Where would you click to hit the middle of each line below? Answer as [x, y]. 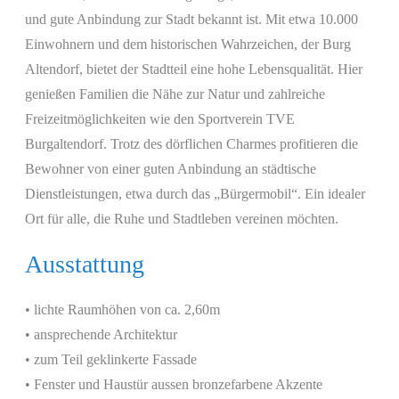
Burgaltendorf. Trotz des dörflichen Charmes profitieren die [191, 143]
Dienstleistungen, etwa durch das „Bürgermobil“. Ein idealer [195, 193]
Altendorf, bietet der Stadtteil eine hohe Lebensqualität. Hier [194, 69]
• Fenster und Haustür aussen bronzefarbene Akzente [174, 385]
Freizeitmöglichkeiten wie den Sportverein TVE [160, 118]
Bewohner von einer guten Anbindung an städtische [171, 168]
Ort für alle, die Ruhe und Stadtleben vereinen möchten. [182, 218]
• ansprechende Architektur [101, 335]
